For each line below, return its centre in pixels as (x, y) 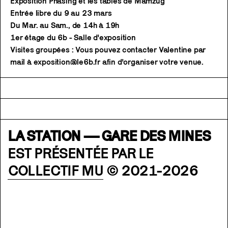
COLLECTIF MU (56, 170)
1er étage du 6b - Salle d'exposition (73, 38)
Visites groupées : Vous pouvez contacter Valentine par (108, 50)
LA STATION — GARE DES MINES (109, 136)
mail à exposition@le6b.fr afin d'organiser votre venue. (107, 62)
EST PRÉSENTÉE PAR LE (81, 153)
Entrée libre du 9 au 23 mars (61, 13)
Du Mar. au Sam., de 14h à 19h (65, 25)
